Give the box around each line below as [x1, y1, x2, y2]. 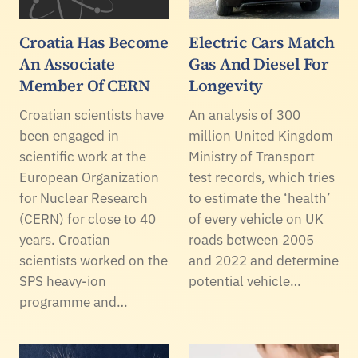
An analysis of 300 [189, 105, 300, 124]
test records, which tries [189, 168, 335, 186]
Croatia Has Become [19, 30, 168, 54]
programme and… [19, 292, 128, 311]
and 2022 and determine [189, 251, 339, 269]
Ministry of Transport [189, 147, 315, 165]
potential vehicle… [189, 272, 301, 290]
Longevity [189, 74, 263, 97]
